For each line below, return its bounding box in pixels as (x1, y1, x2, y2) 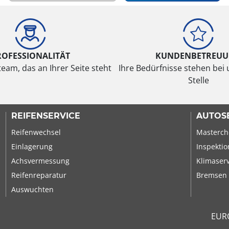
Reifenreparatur (11, 170, 66, 180)
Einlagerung (11, 141, 53, 151)
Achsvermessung (11, 155, 70, 166)
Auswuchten (11, 184, 54, 194)
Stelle (188, 74, 209, 86)
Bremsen (196, 170, 227, 180)
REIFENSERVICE (11, 110, 80, 121)
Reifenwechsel (11, 127, 61, 137)
